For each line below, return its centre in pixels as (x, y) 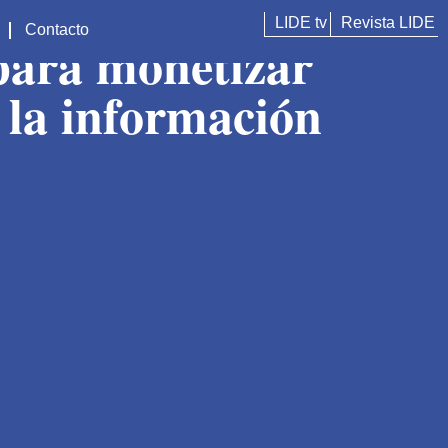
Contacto (57, 29)
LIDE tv (301, 22)
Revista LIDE (388, 22)
